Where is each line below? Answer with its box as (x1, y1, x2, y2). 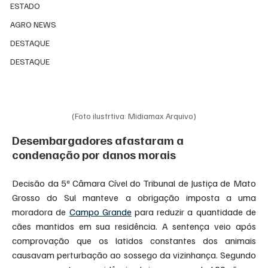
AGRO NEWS (10, 19, 57, 30)
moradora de (12, 206, 69, 218)
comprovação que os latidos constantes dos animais (12, 234, 256, 247)
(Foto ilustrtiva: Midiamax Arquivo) (72, 111, 196, 121)
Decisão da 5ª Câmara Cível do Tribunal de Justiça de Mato (12, 177, 256, 190)
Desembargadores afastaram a (12, 132, 187, 148)
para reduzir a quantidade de (131, 206, 256, 218)
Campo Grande (69, 206, 132, 218)
